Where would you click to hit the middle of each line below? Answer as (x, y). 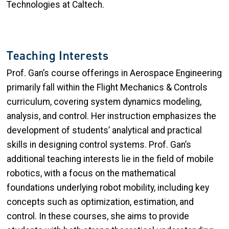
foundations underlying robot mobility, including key (108, 187)
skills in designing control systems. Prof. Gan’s (99, 144)
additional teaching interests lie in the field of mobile (110, 159)
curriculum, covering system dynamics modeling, (104, 101)
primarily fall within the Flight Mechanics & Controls (107, 87)
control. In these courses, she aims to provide (98, 216)
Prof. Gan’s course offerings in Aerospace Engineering (114, 73)
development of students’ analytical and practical (104, 130)
